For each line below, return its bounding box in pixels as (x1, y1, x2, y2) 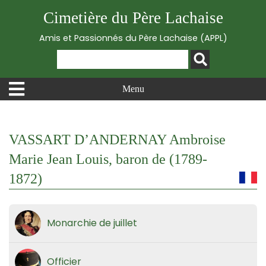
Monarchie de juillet (47, 216, 137, 230)
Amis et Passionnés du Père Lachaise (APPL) (39, 32, 227, 44)
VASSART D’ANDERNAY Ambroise (9, 132, 226, 147)
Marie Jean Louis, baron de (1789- (9, 151, 207, 167)
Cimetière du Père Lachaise (43, 9, 223, 27)
